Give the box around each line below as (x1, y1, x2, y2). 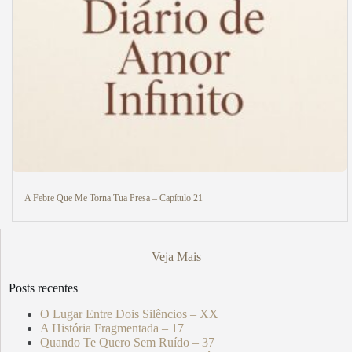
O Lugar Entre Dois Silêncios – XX (40, 306, 218, 321)
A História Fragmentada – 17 (40, 321, 184, 335)
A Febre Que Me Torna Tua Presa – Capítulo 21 (24, 192, 203, 203)
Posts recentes (9, 280, 78, 295)
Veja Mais (152, 249, 201, 263)
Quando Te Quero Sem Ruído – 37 (40, 335, 214, 349)
